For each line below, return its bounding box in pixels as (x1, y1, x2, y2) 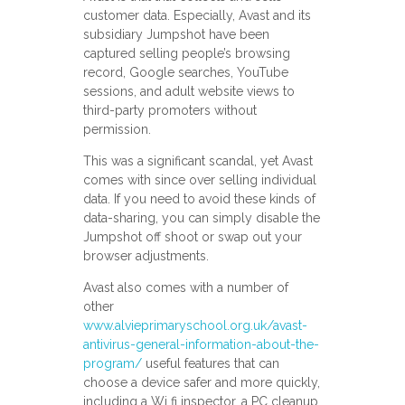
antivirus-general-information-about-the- (82, 337, 319, 353)
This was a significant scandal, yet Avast (82, 154, 313, 169)
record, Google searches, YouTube (82, 65, 288, 80)
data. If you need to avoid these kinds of (82, 192, 316, 207)
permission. (82, 122, 151, 137)
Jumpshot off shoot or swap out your (82, 230, 302, 245)
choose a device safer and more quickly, (82, 375, 320, 391)
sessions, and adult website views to (82, 84, 295, 99)
